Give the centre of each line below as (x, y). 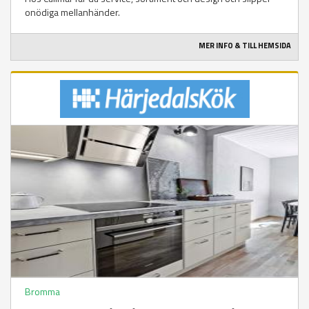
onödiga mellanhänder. (72, 12)
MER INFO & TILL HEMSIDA (245, 46)
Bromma (42, 292)
